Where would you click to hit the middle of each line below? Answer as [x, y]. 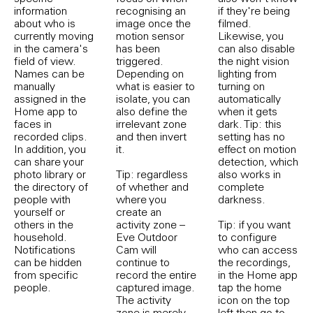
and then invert [151, 136]
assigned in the [50, 98]
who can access [258, 249]
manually [35, 86]
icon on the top [254, 299]
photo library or [50, 174]
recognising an [151, 10]
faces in [33, 123]
